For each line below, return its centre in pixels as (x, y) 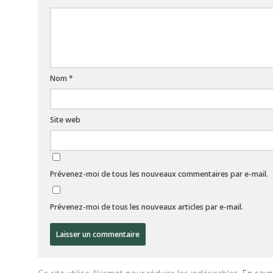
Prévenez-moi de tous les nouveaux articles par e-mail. (147, 207)
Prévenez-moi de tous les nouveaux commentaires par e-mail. (159, 174)
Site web (65, 120)
